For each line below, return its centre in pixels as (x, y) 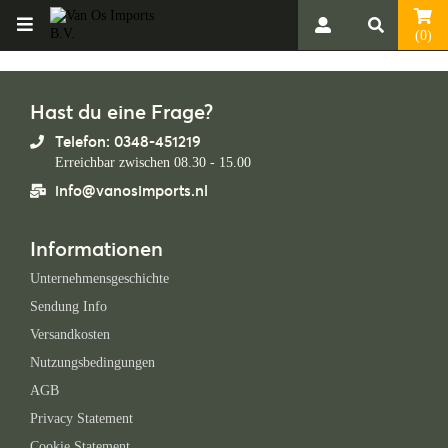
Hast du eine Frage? (121, 111)
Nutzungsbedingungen (92, 362)
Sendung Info (68, 306)
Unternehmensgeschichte (99, 278)
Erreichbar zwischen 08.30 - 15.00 (153, 162)
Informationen (96, 248)
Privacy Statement (81, 418)
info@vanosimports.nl (131, 190)
